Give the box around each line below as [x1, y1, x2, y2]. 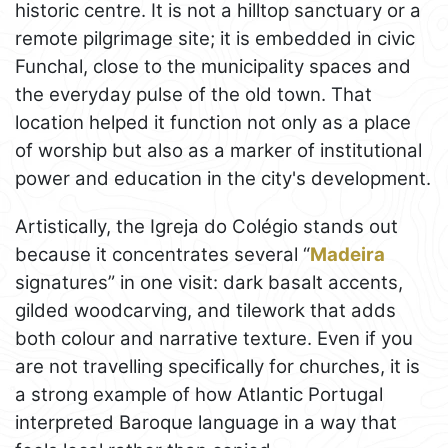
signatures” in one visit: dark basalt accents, [15, 270, 403, 294]
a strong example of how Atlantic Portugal [15, 382, 383, 406]
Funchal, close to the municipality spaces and [15, 54, 411, 78]
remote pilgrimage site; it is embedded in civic [15, 26, 415, 50]
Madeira [310, 242, 385, 266]
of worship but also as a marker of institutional [15, 138, 422, 162]
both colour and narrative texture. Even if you [15, 326, 413, 350]
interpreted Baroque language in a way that [15, 410, 397, 434]
